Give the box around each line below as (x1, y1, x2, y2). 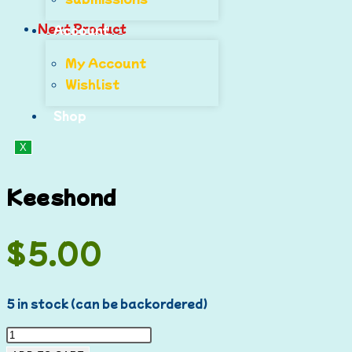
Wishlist (65, 75, 119, 92)
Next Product (38, 20, 126, 37)
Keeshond (6, 182, 116, 211)
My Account (65, 54, 146, 71)
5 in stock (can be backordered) (6, 295, 208, 312)
